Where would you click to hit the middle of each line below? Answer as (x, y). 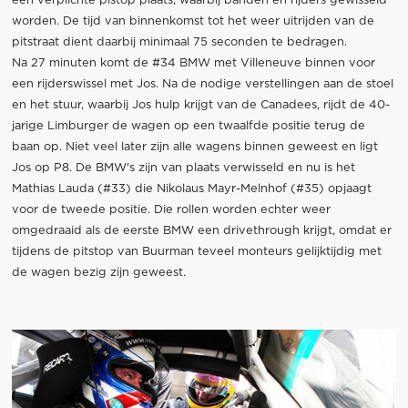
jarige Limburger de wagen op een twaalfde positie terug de (188, 126)
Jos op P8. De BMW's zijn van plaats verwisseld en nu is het (183, 168)
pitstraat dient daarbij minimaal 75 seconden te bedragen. (179, 42)
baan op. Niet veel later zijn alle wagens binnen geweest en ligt (194, 147)
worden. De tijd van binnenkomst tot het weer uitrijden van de (193, 21)
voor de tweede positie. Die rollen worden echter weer (171, 209)
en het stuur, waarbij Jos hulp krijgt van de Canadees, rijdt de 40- (200, 105)
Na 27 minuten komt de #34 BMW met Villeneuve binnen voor (193, 63)
